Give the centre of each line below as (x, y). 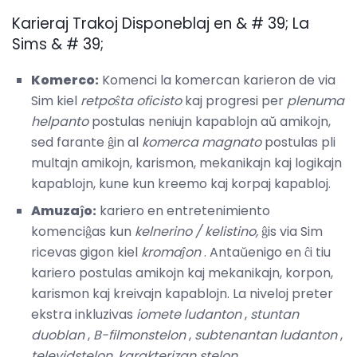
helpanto (60, 122)
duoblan (58, 335)
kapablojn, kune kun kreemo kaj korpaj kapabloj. (181, 184)
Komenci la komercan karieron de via (217, 80)
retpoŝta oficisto (131, 101)
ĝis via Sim (290, 232)
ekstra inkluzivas (84, 315)
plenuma (316, 101)
